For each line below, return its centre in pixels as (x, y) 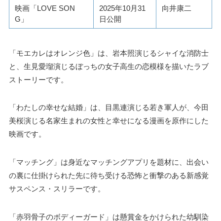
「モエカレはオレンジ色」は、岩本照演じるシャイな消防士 (109, 53)
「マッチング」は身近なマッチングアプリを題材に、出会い (109, 162)
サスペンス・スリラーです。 (57, 188)
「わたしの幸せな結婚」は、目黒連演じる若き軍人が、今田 (109, 108)
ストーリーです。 (38, 79)
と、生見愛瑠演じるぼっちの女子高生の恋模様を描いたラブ (109, 66)
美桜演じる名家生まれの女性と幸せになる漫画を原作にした (109, 121)
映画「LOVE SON (45, 8)
